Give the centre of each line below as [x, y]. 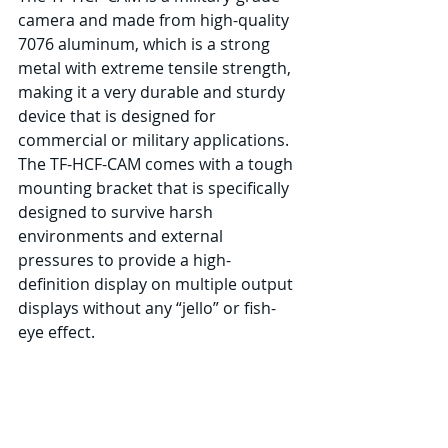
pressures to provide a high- [124, 259]
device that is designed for [119, 115]
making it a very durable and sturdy [153, 91]
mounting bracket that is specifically [155, 187]
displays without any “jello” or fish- [147, 307]
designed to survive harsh [117, 211]
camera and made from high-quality [155, 19]
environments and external [122, 235]
